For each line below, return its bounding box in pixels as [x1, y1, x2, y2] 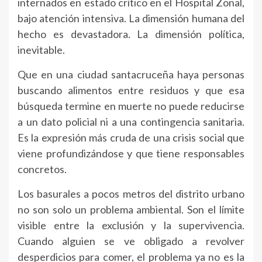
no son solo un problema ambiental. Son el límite [18, 202, 244, 216]
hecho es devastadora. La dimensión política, [18, 27, 244, 40]
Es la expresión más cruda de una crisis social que [18, 130, 244, 144]
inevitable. [18, 43, 65, 56]
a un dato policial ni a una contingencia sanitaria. [18, 115, 244, 128]
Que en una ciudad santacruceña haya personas [18, 67, 244, 81]
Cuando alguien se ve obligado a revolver [18, 234, 244, 247]
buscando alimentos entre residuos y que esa [18, 83, 244, 96]
